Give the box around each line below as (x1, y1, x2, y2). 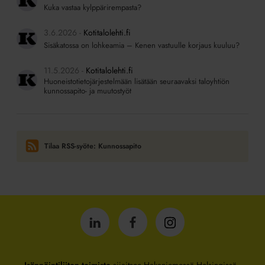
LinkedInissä (94, 234, 136, 247)
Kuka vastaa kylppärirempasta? (43, 1, 141, 13)
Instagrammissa (169, 234, 223, 247)
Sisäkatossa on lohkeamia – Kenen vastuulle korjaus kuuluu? (43, 39, 240, 51)
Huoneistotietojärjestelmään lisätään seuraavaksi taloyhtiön (43, 75, 230, 87)
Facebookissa (131, 234, 180, 247)
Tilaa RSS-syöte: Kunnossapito (44, 140, 141, 151)
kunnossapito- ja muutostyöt (43, 85, 131, 96)
